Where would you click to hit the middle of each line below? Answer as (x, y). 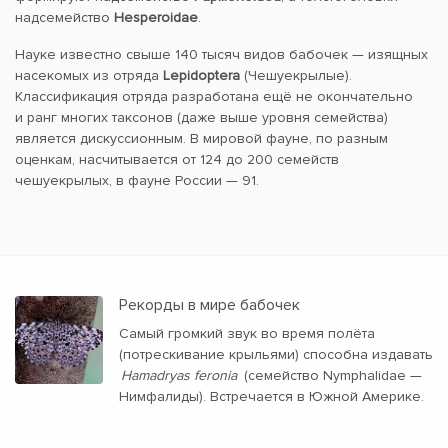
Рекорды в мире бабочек (209, 305)
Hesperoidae (156, 18)
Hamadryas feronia (178, 376)
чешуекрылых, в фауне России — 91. (137, 181)
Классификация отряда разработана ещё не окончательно (214, 97)
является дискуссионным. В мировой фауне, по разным (201, 139)
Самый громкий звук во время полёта (247, 334)
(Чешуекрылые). (296, 76)
